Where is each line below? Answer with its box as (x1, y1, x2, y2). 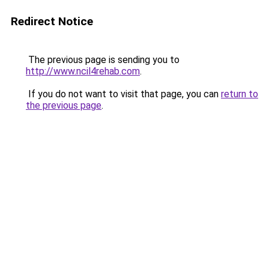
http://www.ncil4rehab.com (26, 65, 140, 77)
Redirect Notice (11, 14, 93, 28)
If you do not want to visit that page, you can (26, 88, 221, 100)
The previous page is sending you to (26, 54, 180, 65)
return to (221, 88, 258, 100)
